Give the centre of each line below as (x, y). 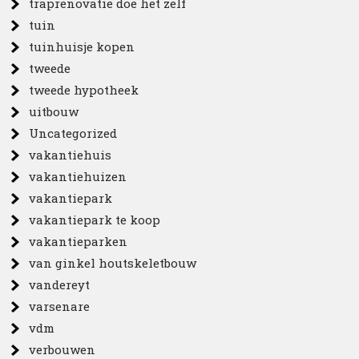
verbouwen (63, 349)
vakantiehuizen (78, 176)
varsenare (60, 306)
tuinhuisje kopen (82, 46)
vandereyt (60, 284)
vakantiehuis (71, 154)
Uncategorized (73, 133)
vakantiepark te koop (95, 219)
